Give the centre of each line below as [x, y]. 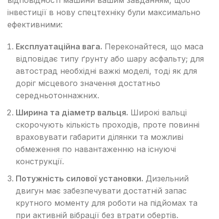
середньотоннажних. [57, 95]
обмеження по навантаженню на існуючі [96, 149]
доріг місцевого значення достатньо [88, 83]
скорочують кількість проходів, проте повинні [108, 124]
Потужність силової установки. [79, 178]
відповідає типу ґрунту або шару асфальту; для [110, 58]
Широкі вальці [157, 112]
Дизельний [166, 178]
